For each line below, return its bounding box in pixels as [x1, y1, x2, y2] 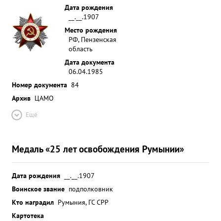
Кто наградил [12, 197, 54, 207]
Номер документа [12, 80, 67, 89]
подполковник [69, 184, 113, 193]
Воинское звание [12, 184, 65, 193]
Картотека [12, 211, 44, 220]
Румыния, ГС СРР [58, 197, 109, 207]
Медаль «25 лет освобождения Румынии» [12, 143, 184, 155]
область [69, 44, 93, 53]
